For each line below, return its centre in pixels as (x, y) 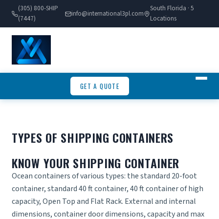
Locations (163, 19)
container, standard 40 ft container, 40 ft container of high (108, 189)
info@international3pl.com (107, 13)
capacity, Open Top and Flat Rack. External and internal (104, 202)
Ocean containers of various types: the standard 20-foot (104, 176)
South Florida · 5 (172, 9)
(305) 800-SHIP (38, 9)
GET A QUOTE (100, 86)
